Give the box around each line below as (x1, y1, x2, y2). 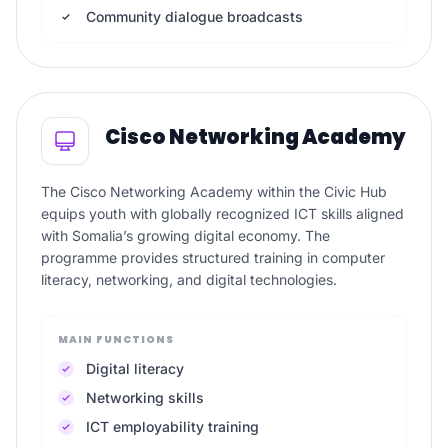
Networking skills (86, 389, 204, 406)
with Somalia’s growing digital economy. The (41, 227, 330, 244)
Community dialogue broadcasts (86, 8, 303, 25)
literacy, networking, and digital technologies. (41, 271, 337, 288)
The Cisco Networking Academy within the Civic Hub (41, 183, 387, 200)
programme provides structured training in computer (41, 249, 385, 266)
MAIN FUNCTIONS (58, 332, 174, 347)
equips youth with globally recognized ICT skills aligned (41, 205, 404, 222)
